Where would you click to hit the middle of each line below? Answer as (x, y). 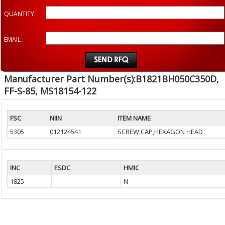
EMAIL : (14, 39)
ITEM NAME (134, 118)
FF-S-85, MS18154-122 (50, 91)
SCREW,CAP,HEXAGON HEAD (160, 132)
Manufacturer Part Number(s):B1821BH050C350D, (111, 79)
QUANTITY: (20, 14)
